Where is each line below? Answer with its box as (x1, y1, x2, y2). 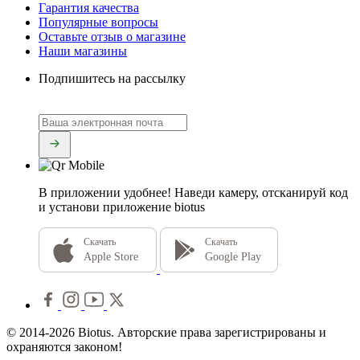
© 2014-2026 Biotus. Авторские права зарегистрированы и (6, 325, 326, 340)
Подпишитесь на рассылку (39, 71, 186, 85)
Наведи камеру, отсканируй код (174, 186, 348, 200)
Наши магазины (39, 43, 127, 58)
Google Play (205, 251, 261, 264)
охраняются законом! (6, 340, 122, 354)
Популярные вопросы (39, 14, 158, 29)
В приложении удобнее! (39, 186, 171, 200)
